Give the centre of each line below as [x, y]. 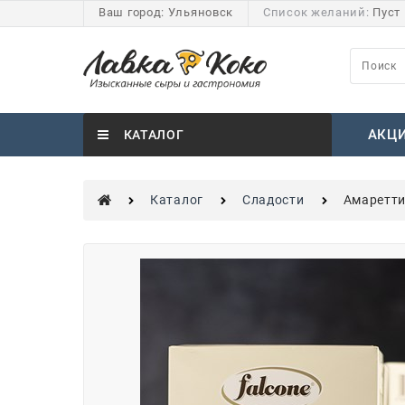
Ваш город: [132, 12]
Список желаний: [318, 12]
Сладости [273, 199]
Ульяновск [201, 12]
